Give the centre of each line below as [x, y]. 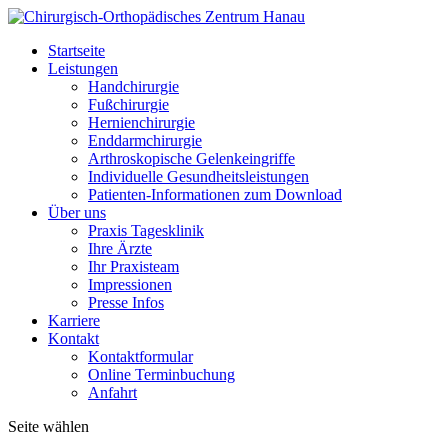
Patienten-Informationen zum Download [215, 194]
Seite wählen [48, 426]
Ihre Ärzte [120, 248]
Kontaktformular [140, 356]
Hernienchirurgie [141, 122]
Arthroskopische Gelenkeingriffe [191, 158]
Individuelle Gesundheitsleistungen [198, 176]
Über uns [77, 212]
